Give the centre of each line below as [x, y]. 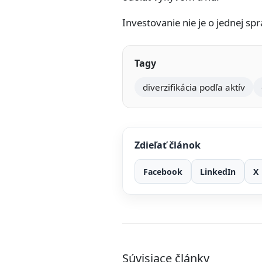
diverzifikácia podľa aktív [194, 87]
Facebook [163, 171]
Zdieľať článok [168, 145]
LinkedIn [218, 171]
